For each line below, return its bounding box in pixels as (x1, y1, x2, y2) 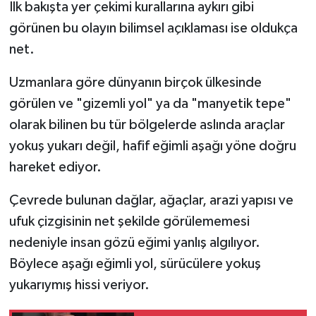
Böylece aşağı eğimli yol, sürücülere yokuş (8, 256, 261, 271)
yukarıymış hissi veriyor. (8, 277, 150, 292)
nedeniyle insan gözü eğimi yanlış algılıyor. (8, 235, 260, 250)
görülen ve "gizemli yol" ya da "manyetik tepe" (8, 96, 291, 111)
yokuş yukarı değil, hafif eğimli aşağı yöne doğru (8, 138, 296, 153)
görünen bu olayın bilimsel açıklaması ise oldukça (8, 20, 298, 35)
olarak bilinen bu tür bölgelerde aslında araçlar (8, 117, 285, 132)
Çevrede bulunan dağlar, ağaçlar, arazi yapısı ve (8, 193, 293, 207)
